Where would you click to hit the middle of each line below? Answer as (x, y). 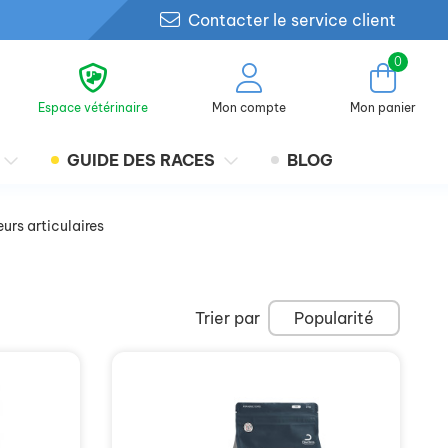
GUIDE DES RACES (141, 160)
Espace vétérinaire (93, 107)
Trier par (227, 318)
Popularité (334, 318)
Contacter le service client (292, 20)
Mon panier (383, 107)
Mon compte (249, 107)
